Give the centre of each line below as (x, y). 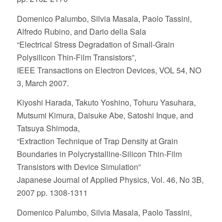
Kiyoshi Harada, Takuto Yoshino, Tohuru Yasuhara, (106, 103)
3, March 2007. (43, 83)
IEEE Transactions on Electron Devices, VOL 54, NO (109, 70)
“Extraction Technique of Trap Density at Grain (97, 141)
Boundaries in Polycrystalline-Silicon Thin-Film (99, 154)
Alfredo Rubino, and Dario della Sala (81, 31)
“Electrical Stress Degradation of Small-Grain (95, 44)
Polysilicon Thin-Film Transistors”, (76, 57)
